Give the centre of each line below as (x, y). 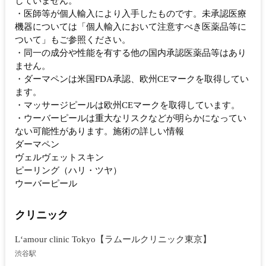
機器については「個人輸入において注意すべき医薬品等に (131, 27)
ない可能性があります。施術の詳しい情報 (99, 132)
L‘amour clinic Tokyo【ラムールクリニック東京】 (113, 240)
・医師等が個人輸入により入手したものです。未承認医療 (131, 14)
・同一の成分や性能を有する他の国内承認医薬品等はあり (131, 53)
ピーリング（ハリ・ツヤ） (68, 171)
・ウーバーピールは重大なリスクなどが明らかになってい (131, 118)
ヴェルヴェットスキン (59, 158)
